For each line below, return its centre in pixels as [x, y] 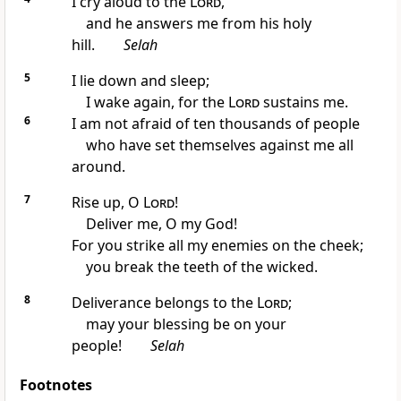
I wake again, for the [157, 102]
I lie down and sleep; [140, 81]
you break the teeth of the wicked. [201, 267]
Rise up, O [107, 203]
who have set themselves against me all [219, 145]
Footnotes [56, 385]
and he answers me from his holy [198, 24]
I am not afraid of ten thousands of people [215, 124]
